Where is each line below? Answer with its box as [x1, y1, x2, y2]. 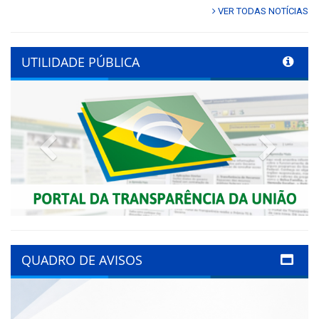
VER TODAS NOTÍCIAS [216, 6, 308, 17]
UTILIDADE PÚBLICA [21, 53, 140, 71]
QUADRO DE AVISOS [21, 251, 142, 268]
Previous [57, 135, 113, 152]
